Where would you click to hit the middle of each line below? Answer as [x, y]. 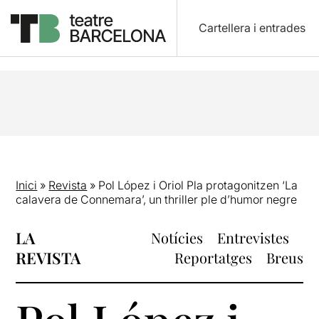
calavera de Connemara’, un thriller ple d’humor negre [157, 199]
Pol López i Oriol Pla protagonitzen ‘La [198, 185]
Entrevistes [253, 237]
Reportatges [213, 257]
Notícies [177, 237]
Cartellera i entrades [252, 28]
